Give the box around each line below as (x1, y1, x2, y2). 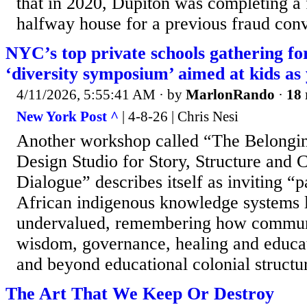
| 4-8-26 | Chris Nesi (119, 108, 238, 125)
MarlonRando (186, 86, 275, 103)
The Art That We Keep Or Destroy (5, 283, 274, 304)
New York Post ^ (16, 108, 119, 125)
